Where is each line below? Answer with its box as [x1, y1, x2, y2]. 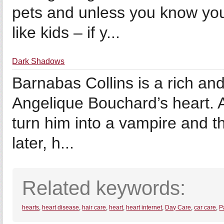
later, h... [12, 134, 74, 152]
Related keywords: [22, 177, 186, 199]
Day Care [165, 204, 191, 211]
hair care [82, 204, 106, 211]
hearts [22, 204, 39, 211]
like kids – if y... [12, 23, 120, 41]
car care [194, 204, 216, 211]
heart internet [126, 204, 162, 211]
